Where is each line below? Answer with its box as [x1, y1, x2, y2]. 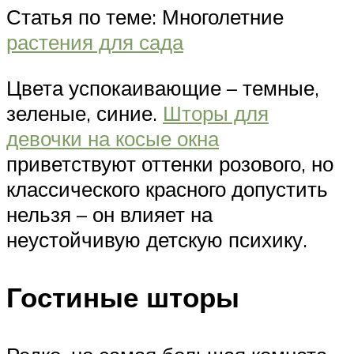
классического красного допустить [6, 175, 328, 201]
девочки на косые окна [6, 125, 219, 151]
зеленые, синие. [6, 100, 163, 126]
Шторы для [163, 100, 269, 126]
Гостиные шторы [6, 279, 239, 314]
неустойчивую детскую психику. [6, 226, 307, 252]
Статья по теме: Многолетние [6, 4, 284, 30]
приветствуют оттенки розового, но [6, 150, 333, 176]
